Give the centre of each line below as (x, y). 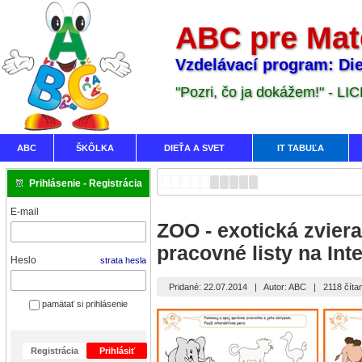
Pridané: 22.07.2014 (208, 287)
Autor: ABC (285, 287)
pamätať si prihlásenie (83, 304)
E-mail (25, 212)
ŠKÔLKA (95, 148)
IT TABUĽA (301, 148)
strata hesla (123, 260)
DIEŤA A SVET (194, 148)
